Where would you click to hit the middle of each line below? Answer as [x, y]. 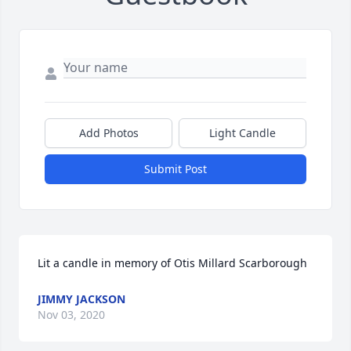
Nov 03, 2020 [71, 315]
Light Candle [242, 133]
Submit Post [175, 169]
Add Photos [109, 133]
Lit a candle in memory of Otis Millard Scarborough [172, 263]
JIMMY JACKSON [81, 299]
